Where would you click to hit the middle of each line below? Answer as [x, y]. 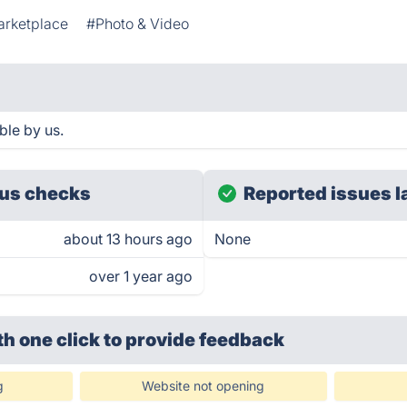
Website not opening [203, 386]
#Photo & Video [138, 24]
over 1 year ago [141, 276]
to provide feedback [194, 340]
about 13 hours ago [128, 239]
